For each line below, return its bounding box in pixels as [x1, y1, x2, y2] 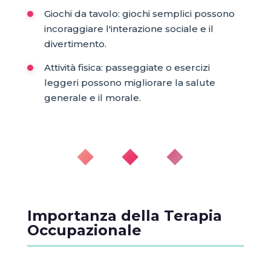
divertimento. [44, 38, 106, 50]
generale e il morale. [44, 91, 141, 103]
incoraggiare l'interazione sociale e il [44, 22, 214, 34]
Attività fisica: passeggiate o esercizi [44, 61, 210, 73]
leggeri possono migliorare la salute [44, 76, 215, 88]
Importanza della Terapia [27, 206, 222, 224]
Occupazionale [27, 221, 142, 239]
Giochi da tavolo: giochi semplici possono [44, 7, 235, 19]
